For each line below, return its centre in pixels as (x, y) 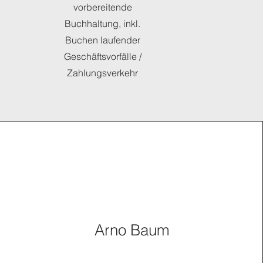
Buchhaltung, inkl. (102, 23)
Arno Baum (132, 230)
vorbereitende (102, 7)
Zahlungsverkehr (102, 73)
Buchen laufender (102, 40)
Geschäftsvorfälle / (102, 56)
